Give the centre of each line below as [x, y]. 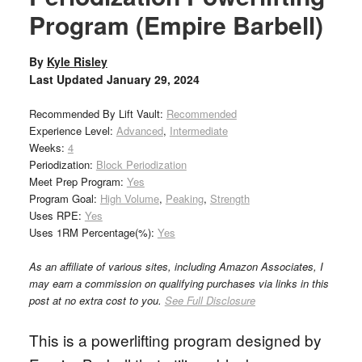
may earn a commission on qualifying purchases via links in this [179, 283]
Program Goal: [64, 198]
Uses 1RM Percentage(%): [93, 232]
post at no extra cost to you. [97, 300]
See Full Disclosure [210, 300]
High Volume [129, 198]
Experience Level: [72, 130]
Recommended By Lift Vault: [97, 114]
